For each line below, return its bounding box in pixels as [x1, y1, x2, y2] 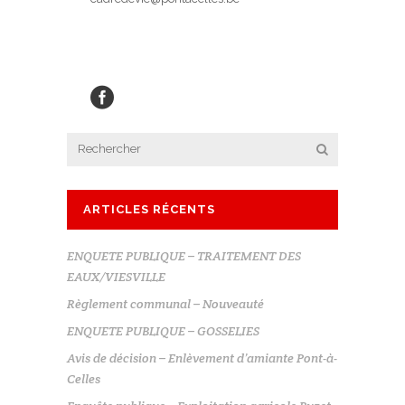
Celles [67, 371, 100, 388]
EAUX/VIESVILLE [67, 268, 165, 286]
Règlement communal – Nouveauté [67, 296, 264, 313]
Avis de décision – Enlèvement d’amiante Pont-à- [67, 350, 337, 367]
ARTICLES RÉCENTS [83, 202, 215, 217]
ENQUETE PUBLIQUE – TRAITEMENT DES [67, 248, 301, 265]
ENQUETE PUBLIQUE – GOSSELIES [67, 323, 259, 340]
